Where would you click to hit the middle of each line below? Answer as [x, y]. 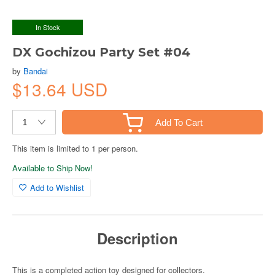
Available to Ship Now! [52, 168]
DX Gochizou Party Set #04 [101, 52]
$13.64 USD [60, 89]
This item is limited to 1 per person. [75, 148]
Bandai [36, 71]
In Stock [48, 27]
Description [137, 238]
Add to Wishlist [57, 188]
